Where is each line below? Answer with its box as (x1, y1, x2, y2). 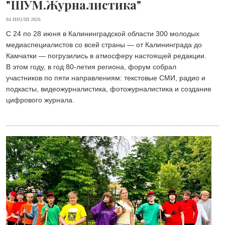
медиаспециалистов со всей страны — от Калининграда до (6, 40, 202, 49)
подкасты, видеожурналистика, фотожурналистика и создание (6, 84, 211, 93)
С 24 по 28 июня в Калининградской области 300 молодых (6, 29, 199, 38)
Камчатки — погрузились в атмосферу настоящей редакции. (6, 51, 206, 60)
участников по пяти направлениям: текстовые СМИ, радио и (6, 73, 205, 82)
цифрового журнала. (6, 95, 74, 104)
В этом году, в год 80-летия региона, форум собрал (6, 62, 176, 71)
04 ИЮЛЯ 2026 (6, 16, 41, 22)
